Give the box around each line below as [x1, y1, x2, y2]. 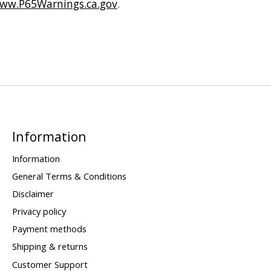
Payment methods [11, 223, 87, 235]
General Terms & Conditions [11, 169, 126, 182]
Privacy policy [11, 205, 66, 218]
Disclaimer [11, 187, 54, 200]
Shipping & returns [11, 240, 88, 253]
